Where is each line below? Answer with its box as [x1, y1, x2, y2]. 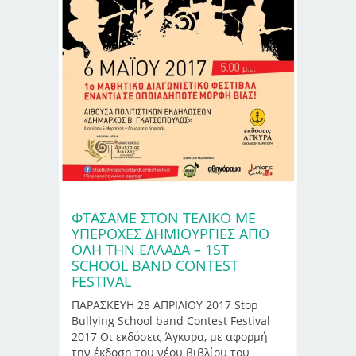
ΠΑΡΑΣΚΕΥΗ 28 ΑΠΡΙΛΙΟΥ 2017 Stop [72, 297, 258, 313]
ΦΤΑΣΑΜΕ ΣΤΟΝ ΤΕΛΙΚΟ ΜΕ [72, 208, 256, 228]
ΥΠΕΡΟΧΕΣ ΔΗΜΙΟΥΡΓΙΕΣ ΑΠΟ [72, 224, 269, 244]
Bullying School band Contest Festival [72, 313, 270, 329]
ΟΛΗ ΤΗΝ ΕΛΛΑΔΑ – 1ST [72, 240, 229, 260]
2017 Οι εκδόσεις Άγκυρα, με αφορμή [72, 329, 268, 345]
